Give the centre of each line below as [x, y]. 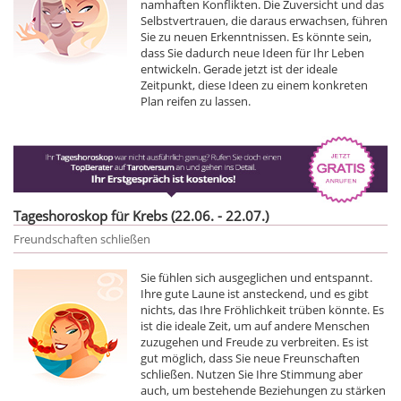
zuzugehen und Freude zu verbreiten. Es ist [255, 341]
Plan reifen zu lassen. [196, 101]
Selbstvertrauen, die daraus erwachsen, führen [264, 21]
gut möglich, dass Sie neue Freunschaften [250, 358]
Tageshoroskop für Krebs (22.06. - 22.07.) [141, 215]
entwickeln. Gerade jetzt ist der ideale [239, 69]
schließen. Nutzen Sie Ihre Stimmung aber [252, 374]
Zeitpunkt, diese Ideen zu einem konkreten [254, 85]
